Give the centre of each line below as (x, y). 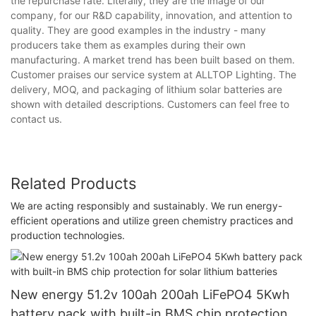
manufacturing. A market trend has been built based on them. (153, 59)
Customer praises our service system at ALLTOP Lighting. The (153, 74)
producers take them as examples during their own (128, 44)
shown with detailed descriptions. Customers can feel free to (150, 104)
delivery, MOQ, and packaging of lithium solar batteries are (146, 89)
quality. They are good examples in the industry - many (138, 30)
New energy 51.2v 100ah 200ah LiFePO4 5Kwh (150, 294)
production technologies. (68, 236)
